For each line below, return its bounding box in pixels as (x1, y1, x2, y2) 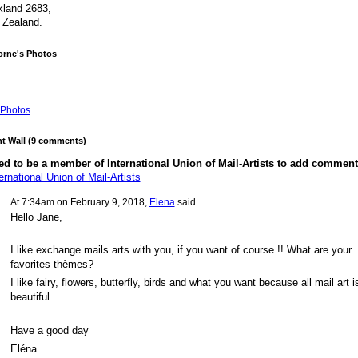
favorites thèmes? (10, 258, 93, 271)
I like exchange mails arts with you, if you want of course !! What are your (10, 244, 352, 257)
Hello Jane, (10, 210, 66, 223)
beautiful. (10, 291, 53, 304)
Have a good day (10, 324, 89, 336)
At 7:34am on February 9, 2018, (10, 197, 149, 209)
